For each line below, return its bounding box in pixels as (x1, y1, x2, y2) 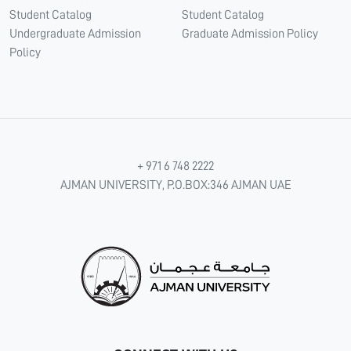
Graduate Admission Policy (182, 27, 318, 40)
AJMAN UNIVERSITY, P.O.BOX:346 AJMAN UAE (60, 179, 291, 191)
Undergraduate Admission (9, 27, 141, 40)
